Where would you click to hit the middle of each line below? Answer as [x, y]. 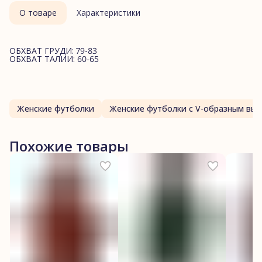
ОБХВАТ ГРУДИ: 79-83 [53, 50]
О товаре [38, 12]
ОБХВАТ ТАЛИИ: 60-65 [54, 58]
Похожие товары [69, 146]
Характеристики [108, 12]
